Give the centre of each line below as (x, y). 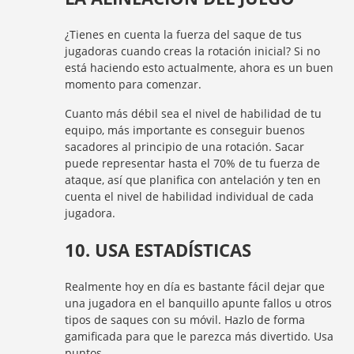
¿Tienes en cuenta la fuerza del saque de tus (184, 34)
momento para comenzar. (134, 84)
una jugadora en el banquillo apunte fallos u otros (199, 303)
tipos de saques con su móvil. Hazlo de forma (185, 320)
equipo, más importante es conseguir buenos (185, 130)
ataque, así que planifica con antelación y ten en (193, 180)
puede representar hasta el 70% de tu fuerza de (193, 163)
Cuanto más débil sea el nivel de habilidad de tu (194, 113)
